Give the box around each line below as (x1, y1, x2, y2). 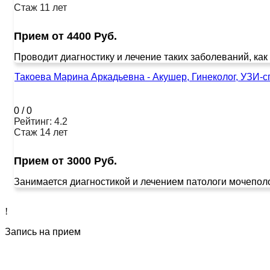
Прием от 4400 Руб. (14, 30, 117, 42)
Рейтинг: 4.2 (14, 116, 67, 127)
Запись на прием (5, 226, 81, 237)
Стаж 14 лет (14, 127, 67, 137)
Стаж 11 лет (14, 2, 67, 13)
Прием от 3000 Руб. (14, 154, 117, 167)
